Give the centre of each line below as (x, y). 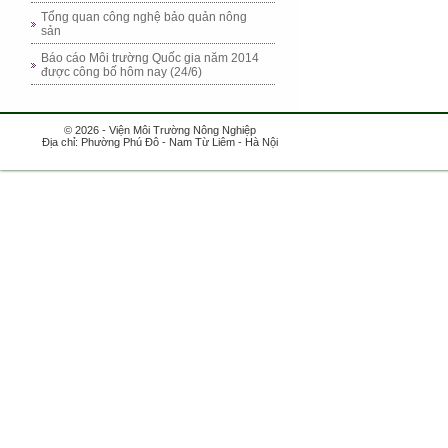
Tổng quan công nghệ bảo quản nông (144, 17)
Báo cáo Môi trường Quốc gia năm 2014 (150, 58)
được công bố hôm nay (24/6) (121, 72)
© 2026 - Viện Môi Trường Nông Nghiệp (160, 130)
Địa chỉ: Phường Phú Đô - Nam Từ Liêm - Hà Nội (160, 142)
